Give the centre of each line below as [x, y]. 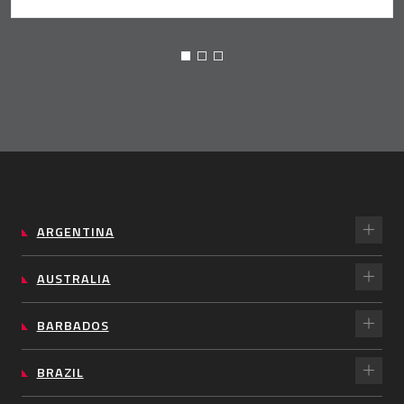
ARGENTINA [75, 231]
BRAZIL [60, 372]
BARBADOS [73, 325]
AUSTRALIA [73, 278]
